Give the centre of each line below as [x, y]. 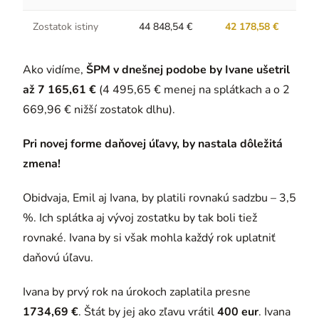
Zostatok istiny [66, 26]
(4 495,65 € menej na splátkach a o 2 [193, 89]
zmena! [42, 163]
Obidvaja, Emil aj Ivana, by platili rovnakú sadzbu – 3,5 [159, 198]
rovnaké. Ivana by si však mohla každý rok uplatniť [149, 237]
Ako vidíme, [54, 69]
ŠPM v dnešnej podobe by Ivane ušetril [188, 69]
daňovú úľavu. [58, 257]
